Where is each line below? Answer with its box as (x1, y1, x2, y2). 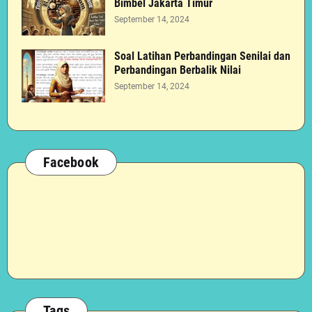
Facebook (43, 154, 99, 171)
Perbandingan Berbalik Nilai (114, 63, 241, 77)
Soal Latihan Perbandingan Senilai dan (114, 49, 290, 63)
